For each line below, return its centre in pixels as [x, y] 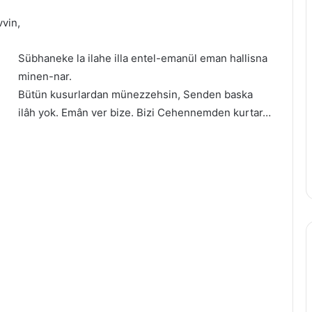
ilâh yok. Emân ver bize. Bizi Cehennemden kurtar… [145, 112]
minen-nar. [45, 76]
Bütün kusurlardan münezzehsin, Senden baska [135, 94]
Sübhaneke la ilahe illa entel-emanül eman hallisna [143, 58]
